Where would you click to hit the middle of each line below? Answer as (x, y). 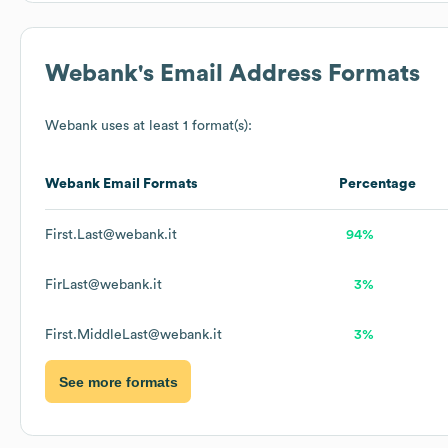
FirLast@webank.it (103, 285)
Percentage (377, 184)
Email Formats (149, 184)
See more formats (118, 381)
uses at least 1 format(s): (174, 126)
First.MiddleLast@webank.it (133, 335)
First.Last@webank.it (111, 235)
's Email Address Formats (279, 74)
